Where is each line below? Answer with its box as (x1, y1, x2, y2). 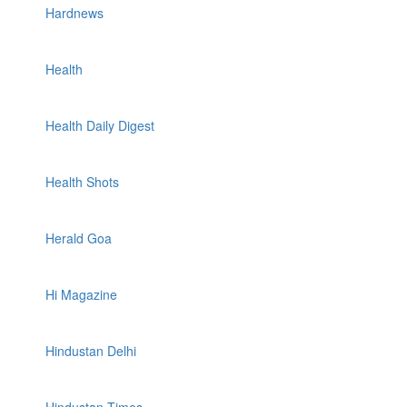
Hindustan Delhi (45, 342, 136, 360)
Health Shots (45, 173, 119, 191)
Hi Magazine (45, 285, 117, 303)
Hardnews (45, 4, 104, 22)
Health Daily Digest (45, 116, 154, 134)
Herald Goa (45, 229, 112, 247)
